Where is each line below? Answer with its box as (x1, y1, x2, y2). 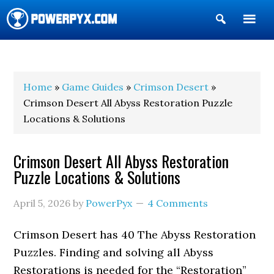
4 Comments (147, 197, 209, 209)
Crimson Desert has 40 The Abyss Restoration (13, 228, 256, 242)
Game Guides (62, 81, 124, 93)
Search (227, 32, 264, 46)
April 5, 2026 (13, 197, 71, 209)
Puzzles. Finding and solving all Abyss (13, 245, 214, 259)
